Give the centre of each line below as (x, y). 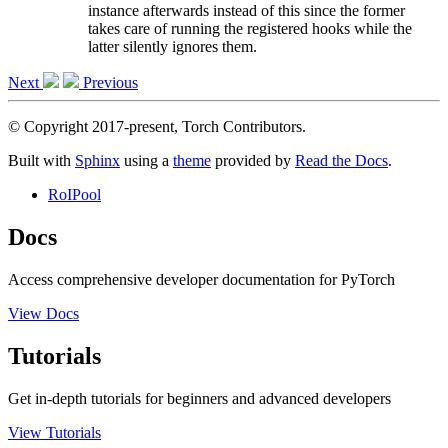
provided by (253, 161)
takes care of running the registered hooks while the (250, 29)
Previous (108, 83)
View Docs (43, 314)
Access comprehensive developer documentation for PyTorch (201, 280)
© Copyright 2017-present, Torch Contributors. (157, 127)
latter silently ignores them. (172, 47)
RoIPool (74, 195)
